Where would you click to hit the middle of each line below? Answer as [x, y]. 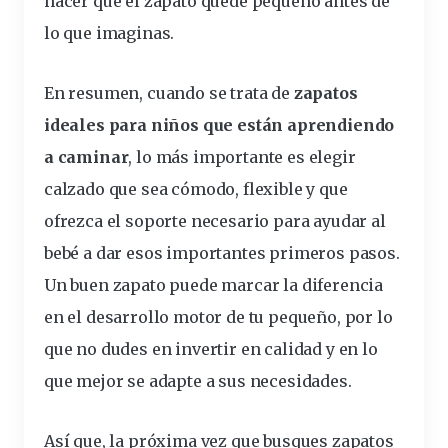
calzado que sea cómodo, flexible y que [196, 188]
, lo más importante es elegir [242, 156]
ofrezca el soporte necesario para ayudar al [215, 220]
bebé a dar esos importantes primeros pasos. [222, 252]
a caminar [86, 156]
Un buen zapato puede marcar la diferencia [214, 284]
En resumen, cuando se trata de [169, 92]
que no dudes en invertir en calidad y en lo [211, 348]
